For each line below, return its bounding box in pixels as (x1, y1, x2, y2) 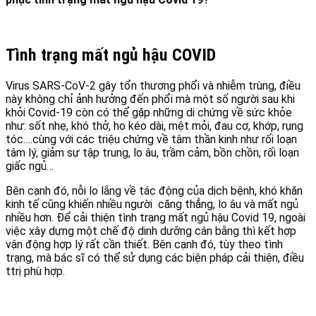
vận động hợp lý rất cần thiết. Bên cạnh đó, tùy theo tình (6, 237, 283, 251)
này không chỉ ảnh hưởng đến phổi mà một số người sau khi (6, 92, 295, 106)
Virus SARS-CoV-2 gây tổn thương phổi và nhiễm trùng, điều (6, 78, 300, 92)
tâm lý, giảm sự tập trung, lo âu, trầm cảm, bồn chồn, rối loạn (6, 145, 299, 159)
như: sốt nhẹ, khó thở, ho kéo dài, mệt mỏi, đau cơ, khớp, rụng (6, 119, 303, 133)
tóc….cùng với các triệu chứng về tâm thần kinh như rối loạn (6, 132, 297, 146)
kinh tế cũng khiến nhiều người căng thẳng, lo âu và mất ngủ (6, 197, 298, 211)
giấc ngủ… (6, 159, 54, 173)
